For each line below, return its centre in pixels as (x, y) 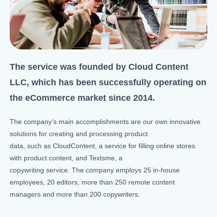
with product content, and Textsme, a (66, 158)
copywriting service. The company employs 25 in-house (95, 170)
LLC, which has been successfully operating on (108, 82)
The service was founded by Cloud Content (99, 67)
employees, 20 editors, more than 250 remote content (92, 182)
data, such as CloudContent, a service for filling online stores (102, 146)
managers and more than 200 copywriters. (75, 194)
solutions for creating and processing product (79, 133)
